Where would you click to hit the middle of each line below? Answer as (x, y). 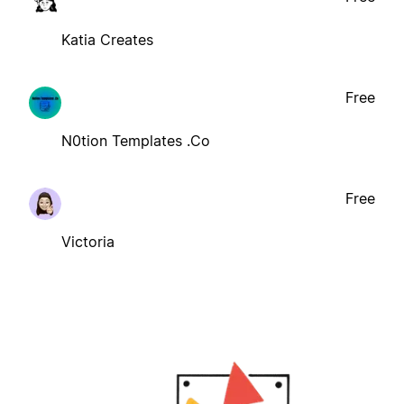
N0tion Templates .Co (136, 140)
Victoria (88, 241)
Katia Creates (107, 39)
